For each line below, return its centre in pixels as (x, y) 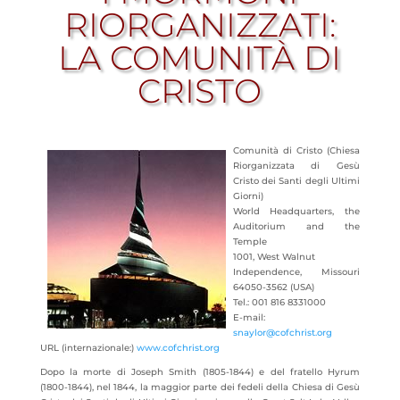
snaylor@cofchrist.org (282, 333)
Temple (250, 242)
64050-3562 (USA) (273, 287)
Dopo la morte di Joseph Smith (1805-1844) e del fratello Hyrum (200, 372)
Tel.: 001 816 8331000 (279, 302)
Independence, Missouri (296, 272)
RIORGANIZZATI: (200, 25)
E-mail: (249, 317)
